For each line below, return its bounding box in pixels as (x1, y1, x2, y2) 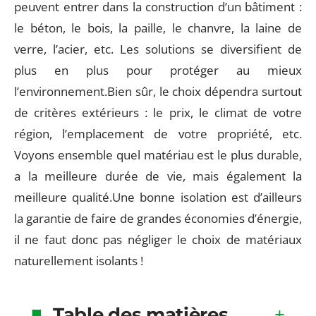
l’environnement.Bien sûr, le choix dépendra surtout (14, 83, 302, 99)
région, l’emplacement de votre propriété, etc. (14, 126, 302, 142)
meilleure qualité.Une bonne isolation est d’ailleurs (14, 189, 302, 205)
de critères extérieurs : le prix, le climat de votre (14, 104, 302, 121)
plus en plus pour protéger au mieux (14, 62, 302, 78)
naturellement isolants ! (14, 253, 143, 269)
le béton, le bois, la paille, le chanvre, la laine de (14, 20, 302, 36)
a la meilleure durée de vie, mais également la (14, 168, 302, 184)
